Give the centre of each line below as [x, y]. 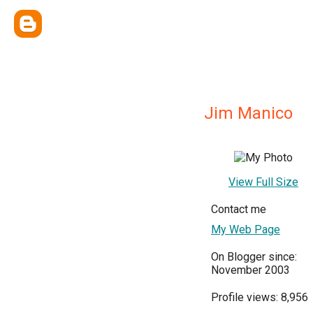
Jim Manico [248, 113]
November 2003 [250, 270]
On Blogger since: [254, 257]
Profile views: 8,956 [260, 297]
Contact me [239, 209]
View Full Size [263, 182]
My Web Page [246, 230]
